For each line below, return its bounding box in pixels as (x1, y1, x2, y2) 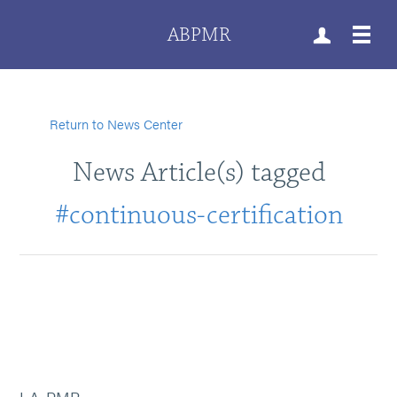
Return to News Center (50, 114, 183, 133)
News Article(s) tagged (72, 155, 325, 190)
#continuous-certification (54, 198, 343, 232)
